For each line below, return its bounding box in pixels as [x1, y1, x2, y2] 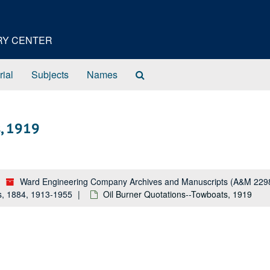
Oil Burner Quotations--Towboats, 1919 [103, 188, 252, 200]
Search [144, 67, 175, 81]
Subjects [31, 67, 69, 81]
